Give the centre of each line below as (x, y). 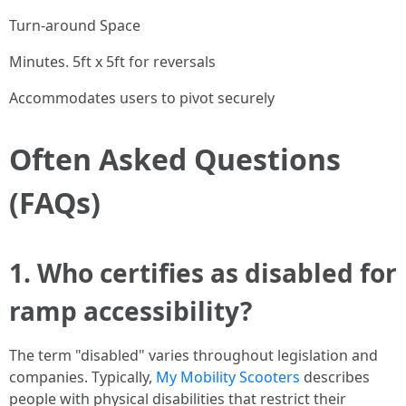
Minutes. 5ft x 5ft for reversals (112, 62)
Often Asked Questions (175, 159)
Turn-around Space (75, 25)
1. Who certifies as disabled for (203, 273)
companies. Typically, (82, 377)
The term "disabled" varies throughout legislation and (193, 355)
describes (335, 377)
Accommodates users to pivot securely (142, 98)
